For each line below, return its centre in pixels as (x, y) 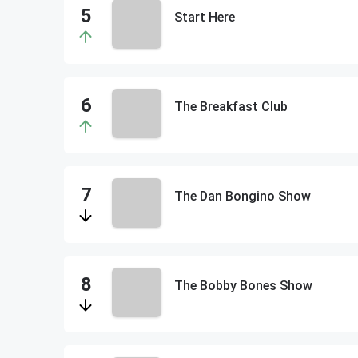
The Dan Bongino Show (243, 196)
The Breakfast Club (231, 107)
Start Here (205, 17)
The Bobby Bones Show (243, 286)
